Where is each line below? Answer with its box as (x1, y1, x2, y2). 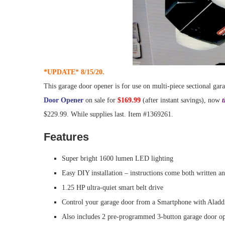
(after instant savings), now (141, 96, 222, 104)
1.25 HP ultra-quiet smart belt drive (62, 184, 163, 191)
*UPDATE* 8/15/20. (44, 68, 106, 76)
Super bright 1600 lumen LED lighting (62, 155, 173, 162)
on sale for (83, 96, 118, 104)
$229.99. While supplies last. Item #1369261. (44, 110, 173, 118)
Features (44, 131, 89, 143)
